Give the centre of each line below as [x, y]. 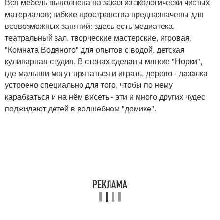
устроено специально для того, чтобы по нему [89, 85]
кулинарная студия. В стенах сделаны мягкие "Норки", [104, 61]
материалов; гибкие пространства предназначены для [104, 14]
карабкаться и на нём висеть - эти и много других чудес [105, 97]
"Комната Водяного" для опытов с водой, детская [95, 50]
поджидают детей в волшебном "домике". [81, 109]
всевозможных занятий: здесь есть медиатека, [90, 26]
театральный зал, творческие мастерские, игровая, [98, 38]
